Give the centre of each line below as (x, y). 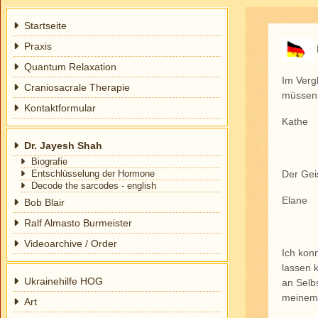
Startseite (46, 26)
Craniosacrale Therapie (77, 87)
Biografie (50, 162)
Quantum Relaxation (71, 67)
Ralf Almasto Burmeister (78, 223)
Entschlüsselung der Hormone (93, 174)
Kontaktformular (60, 108)
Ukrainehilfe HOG (64, 281)
